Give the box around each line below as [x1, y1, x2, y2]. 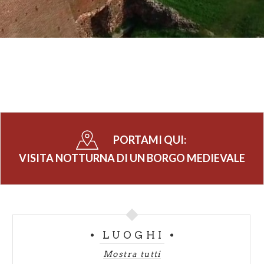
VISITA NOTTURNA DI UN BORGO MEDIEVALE [19, 151, 245, 164]
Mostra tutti [103, 249, 161, 259]
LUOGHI [102, 229, 165, 241]
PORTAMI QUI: [113, 133, 188, 146]
